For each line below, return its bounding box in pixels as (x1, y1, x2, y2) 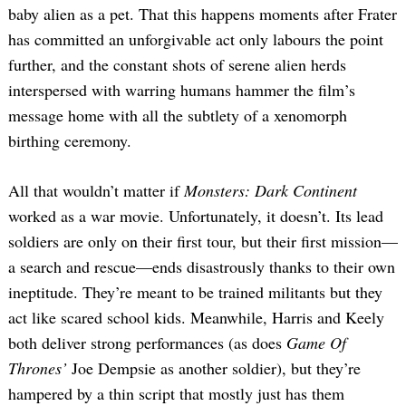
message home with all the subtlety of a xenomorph (8, 104, 347, 127)
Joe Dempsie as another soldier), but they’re (67, 357, 361, 380)
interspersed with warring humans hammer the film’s (8, 79, 355, 101)
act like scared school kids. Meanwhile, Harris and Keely (8, 306, 384, 329)
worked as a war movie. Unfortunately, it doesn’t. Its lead (8, 205, 383, 227)
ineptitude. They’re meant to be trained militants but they (8, 281, 382, 304)
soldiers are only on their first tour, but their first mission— (8, 230, 398, 253)
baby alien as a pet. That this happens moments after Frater (8, 3, 397, 25)
